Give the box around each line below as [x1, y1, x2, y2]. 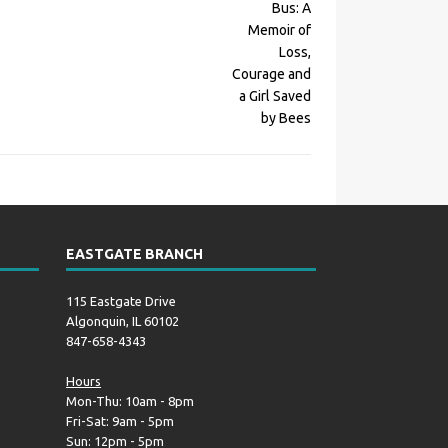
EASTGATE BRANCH [66, 246, 204, 262]
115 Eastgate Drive [66, 294, 177, 308]
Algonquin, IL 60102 [66, 314, 180, 328]
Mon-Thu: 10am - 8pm [66, 394, 195, 408]
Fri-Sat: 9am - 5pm [66, 414, 175, 428]
